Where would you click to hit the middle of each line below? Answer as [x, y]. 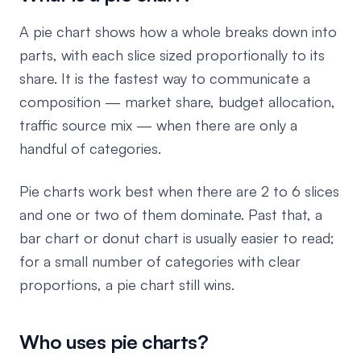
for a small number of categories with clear [160, 261]
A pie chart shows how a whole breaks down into [178, 31]
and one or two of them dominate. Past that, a [171, 214]
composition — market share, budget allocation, [177, 102]
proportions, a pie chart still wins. [127, 284]
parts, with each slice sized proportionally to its [172, 55]
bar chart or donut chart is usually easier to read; [177, 238]
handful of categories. [90, 148]
